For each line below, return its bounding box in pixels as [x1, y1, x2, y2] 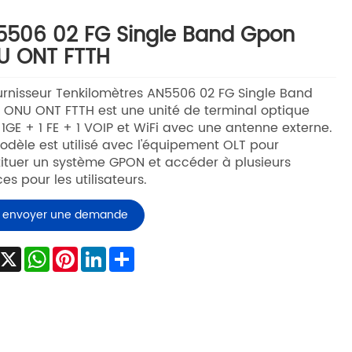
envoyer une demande [2, 206, 128, 225]
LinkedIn [105, 243, 156, 264]
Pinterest [77, 243, 132, 264]
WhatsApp [49, 243, 115, 264]
